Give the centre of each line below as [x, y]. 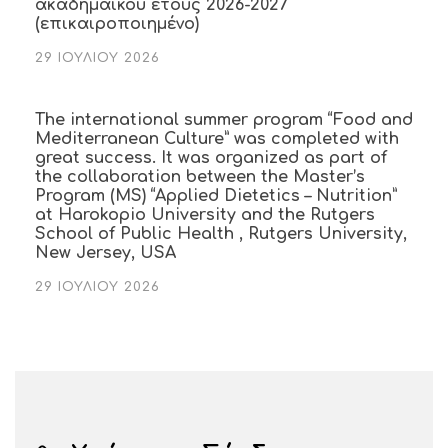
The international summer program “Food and [224, 119]
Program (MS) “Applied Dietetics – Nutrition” [216, 195]
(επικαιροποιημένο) [117, 23]
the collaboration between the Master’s [200, 176]
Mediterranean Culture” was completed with [217, 138]
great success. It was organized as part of [211, 157]
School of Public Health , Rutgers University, [221, 233]
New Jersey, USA [105, 252]
